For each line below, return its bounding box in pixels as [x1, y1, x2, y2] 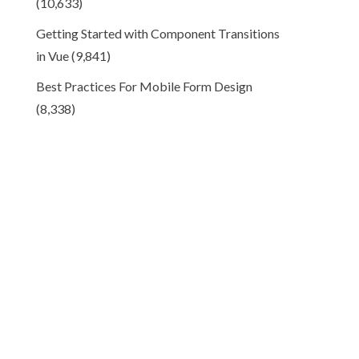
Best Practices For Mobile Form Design [36, 79, 253, 94]
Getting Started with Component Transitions [36, 26, 280, 41]
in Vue [36, 48, 70, 63]
